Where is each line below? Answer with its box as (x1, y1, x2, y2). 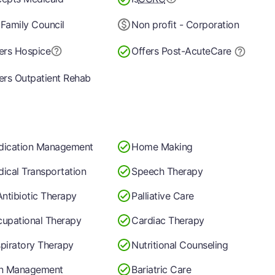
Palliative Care (131, 189, 194, 202)
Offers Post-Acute (131, 45, 211, 57)
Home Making (131, 140, 193, 153)
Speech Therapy (131, 165, 203, 177)
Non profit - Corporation (131, 18, 239, 31)
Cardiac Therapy (131, 214, 204, 227)
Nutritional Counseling (131, 238, 228, 251)
